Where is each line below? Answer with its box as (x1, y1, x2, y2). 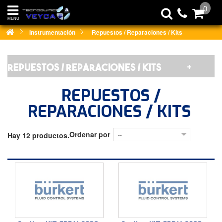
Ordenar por (69, 129, 110, 140)
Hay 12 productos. (7, 130, 69, 141)
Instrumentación (29, 28, 75, 37)
